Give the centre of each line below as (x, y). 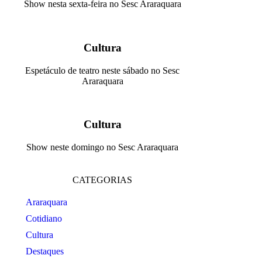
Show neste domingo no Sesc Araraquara (102, 147)
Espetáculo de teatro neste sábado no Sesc (102, 70)
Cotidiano (44, 219)
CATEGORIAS (102, 180)
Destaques (44, 251)
